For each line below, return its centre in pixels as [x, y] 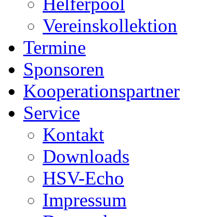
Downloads [86, 156]
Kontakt [73, 135]
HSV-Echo [83, 178]
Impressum [85, 200]
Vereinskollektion [110, 26]
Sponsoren [64, 69]
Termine [54, 47]
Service [52, 113]
